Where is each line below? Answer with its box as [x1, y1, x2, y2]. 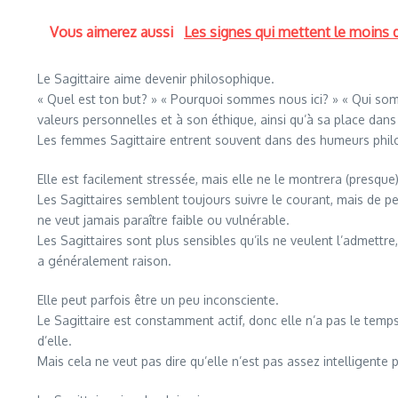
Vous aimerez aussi [50, 23, 177, 41]
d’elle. [37, 333, 72, 348]
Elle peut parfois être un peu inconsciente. [37, 292, 279, 307]
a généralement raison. [37, 253, 171, 268]
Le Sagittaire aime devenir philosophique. [37, 71, 275, 86]
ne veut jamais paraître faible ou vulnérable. [37, 212, 290, 227]
